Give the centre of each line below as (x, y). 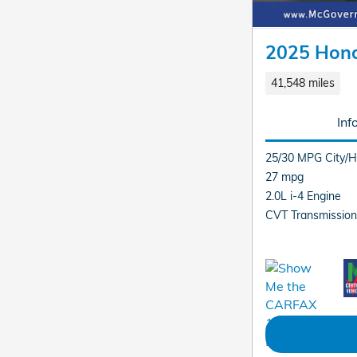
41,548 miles (302, 83)
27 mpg (284, 176)
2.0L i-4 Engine (303, 195)
